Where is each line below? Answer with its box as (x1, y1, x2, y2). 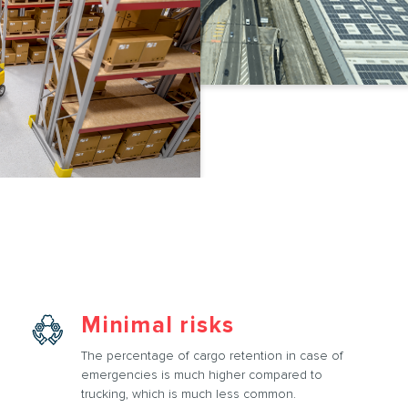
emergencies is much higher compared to (81, 367, 323, 382)
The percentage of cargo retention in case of (81, 348, 344, 363)
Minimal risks (81, 311, 235, 339)
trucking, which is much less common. (81, 386, 297, 402)
